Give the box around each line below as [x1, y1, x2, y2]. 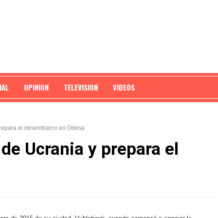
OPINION [24, 82, 49, 92]
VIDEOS [113, 82, 135, 92]
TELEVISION [64, 82, 98, 92]
